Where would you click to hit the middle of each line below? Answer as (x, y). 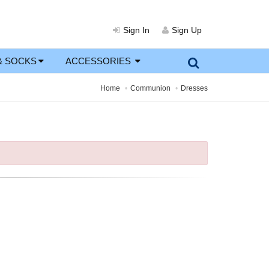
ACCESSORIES (99, 61)
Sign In (136, 30)
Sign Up (187, 30)
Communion (150, 88)
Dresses (194, 88)
